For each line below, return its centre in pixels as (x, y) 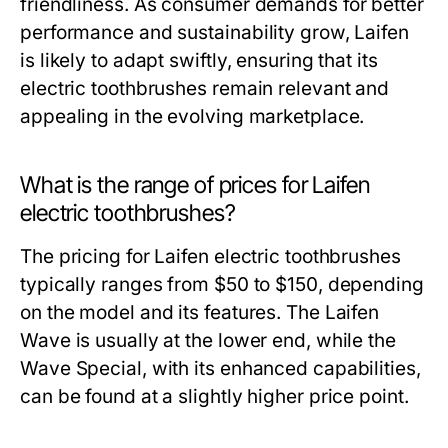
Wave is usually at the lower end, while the (208, 340)
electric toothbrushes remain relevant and (205, 88)
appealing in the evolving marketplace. (192, 116)
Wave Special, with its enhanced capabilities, (220, 368)
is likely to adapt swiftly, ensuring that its (199, 60)
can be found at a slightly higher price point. (214, 396)
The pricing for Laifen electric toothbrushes (210, 256)
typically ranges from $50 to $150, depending (222, 284)
